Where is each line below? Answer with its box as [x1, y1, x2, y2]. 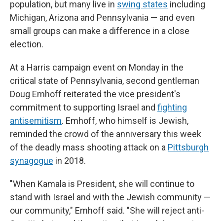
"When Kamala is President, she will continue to [10, 179, 194, 189]
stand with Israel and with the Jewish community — [10, 192, 211, 202]
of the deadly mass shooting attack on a [10, 142, 168, 152]
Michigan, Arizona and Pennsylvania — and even [10, 12, 195, 23]
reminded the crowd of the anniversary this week [10, 129, 201, 139]
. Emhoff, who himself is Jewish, [62, 115, 188, 126]
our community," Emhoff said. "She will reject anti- [10, 205, 204, 216]
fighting [157, 102, 187, 112]
